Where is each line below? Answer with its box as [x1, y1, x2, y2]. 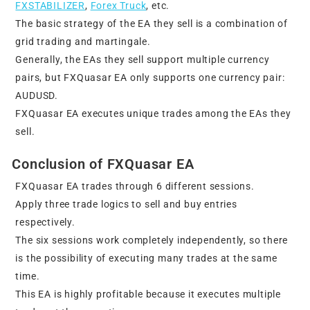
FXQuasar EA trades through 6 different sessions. [15, 181, 255, 192]
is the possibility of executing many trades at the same [15, 253, 277, 264]
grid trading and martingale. [15, 36, 151, 48]
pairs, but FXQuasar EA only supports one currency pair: [15, 72, 285, 84]
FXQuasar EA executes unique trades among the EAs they [15, 108, 291, 120]
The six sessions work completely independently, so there [15, 235, 289, 246]
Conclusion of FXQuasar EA [12, 156, 194, 173]
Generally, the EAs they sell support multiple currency [15, 54, 270, 66]
